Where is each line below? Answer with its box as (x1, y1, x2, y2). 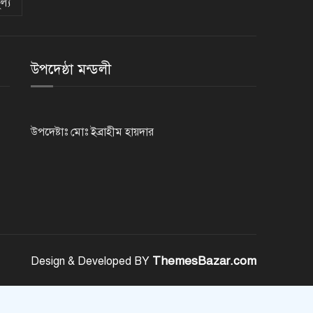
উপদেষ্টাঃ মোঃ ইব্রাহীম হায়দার (30, 125, 154, 140)
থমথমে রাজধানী (143, 4, 212, 19)
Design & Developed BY (31, 254, 152, 269)
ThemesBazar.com (152, 254, 256, 269)
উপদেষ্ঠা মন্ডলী (30, 61, 111, 79)
